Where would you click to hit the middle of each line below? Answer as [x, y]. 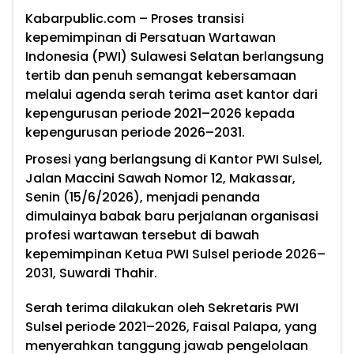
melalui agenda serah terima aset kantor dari [171, 95]
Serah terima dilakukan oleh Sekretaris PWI [162, 308]
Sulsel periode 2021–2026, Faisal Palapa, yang [171, 327]
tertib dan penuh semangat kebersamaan [161, 76]
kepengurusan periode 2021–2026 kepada [160, 114]
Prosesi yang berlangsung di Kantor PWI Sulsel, [174, 160]
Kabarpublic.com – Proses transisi [135, 19]
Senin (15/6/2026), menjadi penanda [143, 198]
